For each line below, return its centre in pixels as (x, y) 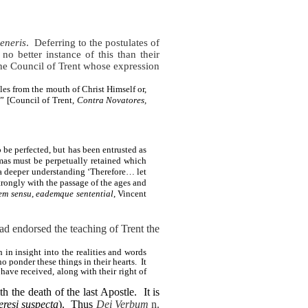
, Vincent (130, 193)
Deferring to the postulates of (97, 43)
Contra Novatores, (112, 100)
